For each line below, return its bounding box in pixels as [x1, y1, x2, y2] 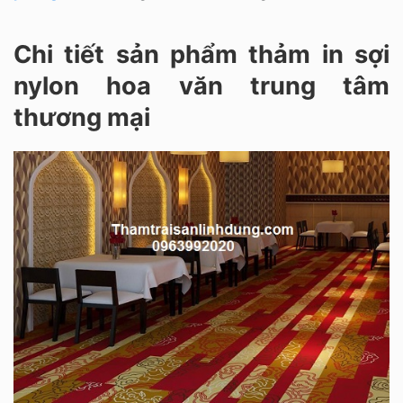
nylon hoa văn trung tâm [13, 70, 390, 101]
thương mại [13, 102, 150, 132]
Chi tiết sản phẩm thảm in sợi [13, 39, 390, 69]
